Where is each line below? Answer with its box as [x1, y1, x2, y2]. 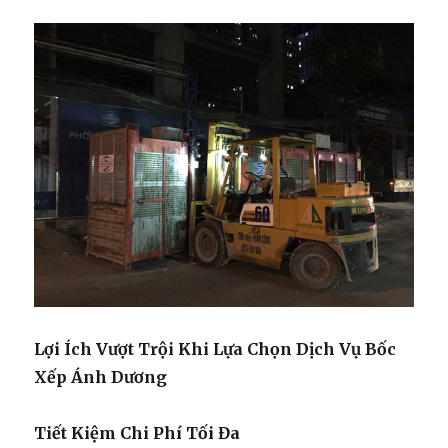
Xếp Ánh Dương [34, 366, 168, 387]
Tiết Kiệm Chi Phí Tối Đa [34, 422, 241, 443]
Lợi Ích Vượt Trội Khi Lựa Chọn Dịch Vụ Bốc [34, 338, 397, 359]
